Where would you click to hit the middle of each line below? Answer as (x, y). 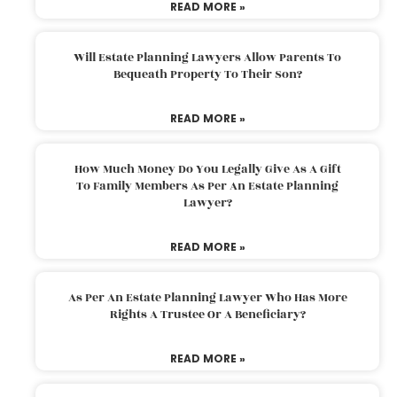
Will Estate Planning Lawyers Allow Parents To (207, 57)
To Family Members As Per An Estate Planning (207, 186)
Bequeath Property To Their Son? (207, 74)
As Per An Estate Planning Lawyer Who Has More (207, 297)
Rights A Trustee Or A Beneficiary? (207, 314)
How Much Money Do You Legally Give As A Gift (207, 169)
